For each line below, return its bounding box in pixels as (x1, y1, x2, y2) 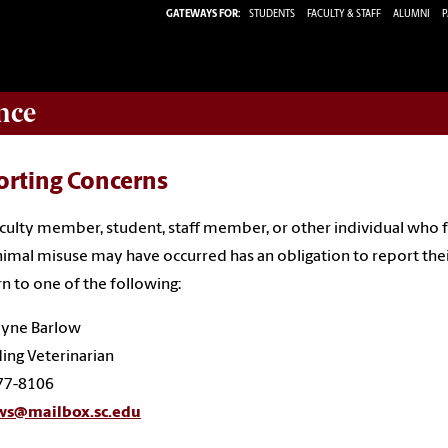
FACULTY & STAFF (307, 8, 381, 20)
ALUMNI (393, 8, 430, 20)
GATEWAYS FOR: (166, 8, 241, 20)
